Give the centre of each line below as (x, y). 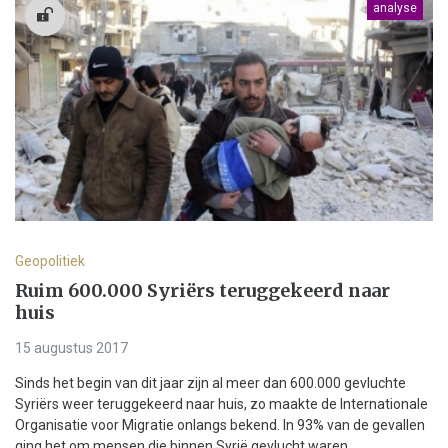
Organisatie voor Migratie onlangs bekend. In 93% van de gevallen (220, 425)
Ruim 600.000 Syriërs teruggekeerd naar (202, 290)
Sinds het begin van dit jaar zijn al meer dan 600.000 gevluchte (210, 383)
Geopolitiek (50, 260)
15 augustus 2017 (71, 348)
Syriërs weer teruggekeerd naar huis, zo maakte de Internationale (221, 404)
